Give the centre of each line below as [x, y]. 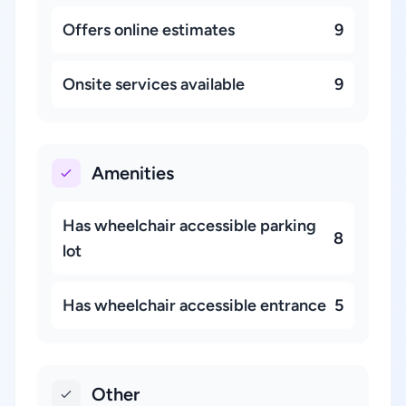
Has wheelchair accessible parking [189, 226]
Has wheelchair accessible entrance [194, 305]
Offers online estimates [149, 30]
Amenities [133, 173]
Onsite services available [154, 84]
